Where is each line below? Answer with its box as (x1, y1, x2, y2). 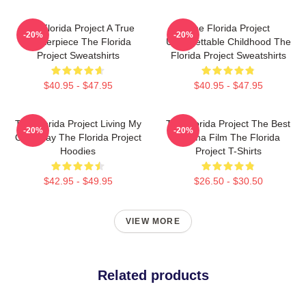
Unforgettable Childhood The (165, 36, 291, 47)
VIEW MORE (126, 217, 180, 226)
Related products (97, 268, 209, 283)
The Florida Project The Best (166, 118, 290, 129)
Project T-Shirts (195, 145, 262, 156)
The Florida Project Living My (14, 118, 141, 129)
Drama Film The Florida (176, 132, 280, 143)
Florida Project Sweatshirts (170, 50, 286, 61)
